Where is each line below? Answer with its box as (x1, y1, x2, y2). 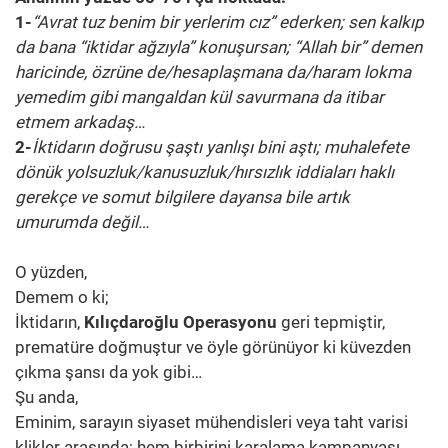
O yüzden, (15, 261, 87, 282)
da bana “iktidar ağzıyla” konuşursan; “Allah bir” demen (15, 36, 422, 57)
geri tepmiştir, (277, 311, 385, 332)
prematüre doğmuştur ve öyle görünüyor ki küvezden (15, 336, 411, 357)
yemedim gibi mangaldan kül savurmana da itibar (15, 86, 384, 107)
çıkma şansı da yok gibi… (15, 361, 202, 382)
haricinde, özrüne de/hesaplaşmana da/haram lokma (15, 61, 411, 82)
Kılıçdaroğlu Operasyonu (84, 311, 277, 332)
